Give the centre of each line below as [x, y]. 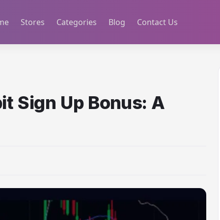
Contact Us [157, 22]
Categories [76, 22]
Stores [32, 22]
